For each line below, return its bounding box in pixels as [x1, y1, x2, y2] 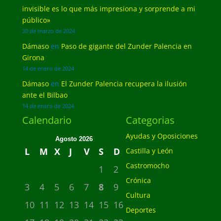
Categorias [125, 113, 175, 127]
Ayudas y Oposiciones [125, 131, 198, 141]
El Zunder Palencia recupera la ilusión [61, 79, 187, 88]
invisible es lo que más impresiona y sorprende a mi [22, 4, 195, 13]
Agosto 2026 [55, 135, 93, 143]
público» [22, 15, 50, 25]
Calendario [22, 113, 72, 127]
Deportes [125, 205, 156, 215]
